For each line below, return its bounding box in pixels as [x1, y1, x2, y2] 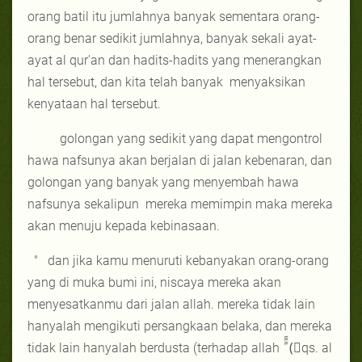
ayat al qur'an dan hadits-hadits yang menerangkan [27, 52, 322, 68]
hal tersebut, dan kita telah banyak [27, 74, 223, 90]
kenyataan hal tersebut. [27, 95, 161, 112]
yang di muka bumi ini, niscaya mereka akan [27, 274, 281, 290]
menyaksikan [229, 74, 305, 90]
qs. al [301, 339, 332, 356]
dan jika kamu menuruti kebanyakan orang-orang [48, 252, 329, 268]
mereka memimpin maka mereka [145, 196, 333, 212]
